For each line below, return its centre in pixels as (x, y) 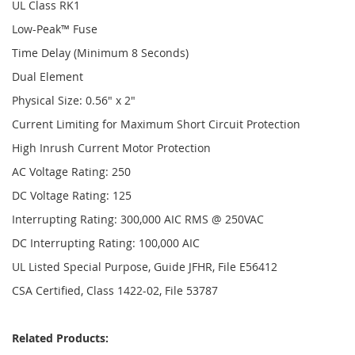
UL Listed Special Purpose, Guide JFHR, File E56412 (145, 267)
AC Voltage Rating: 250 (71, 172)
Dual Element (48, 76)
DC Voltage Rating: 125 (72, 195)
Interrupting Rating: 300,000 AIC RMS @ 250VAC (138, 219)
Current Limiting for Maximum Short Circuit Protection (156, 124)
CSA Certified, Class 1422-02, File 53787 (115, 290)
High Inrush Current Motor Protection (111, 148)
